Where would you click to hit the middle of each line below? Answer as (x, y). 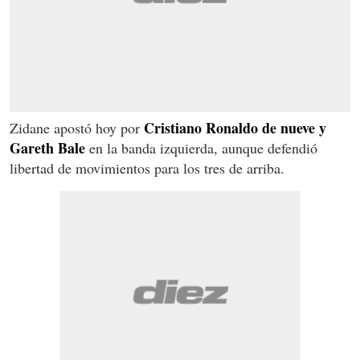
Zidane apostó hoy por (77, 127)
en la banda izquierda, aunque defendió (201, 147)
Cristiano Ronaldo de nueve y (235, 127)
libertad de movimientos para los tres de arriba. (147, 168)
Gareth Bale (47, 147)
